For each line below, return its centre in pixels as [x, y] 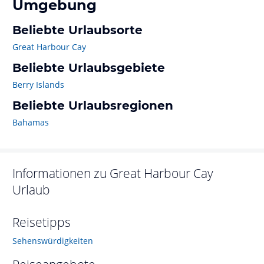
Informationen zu [61, 173]
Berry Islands [38, 85]
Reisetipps [42, 222]
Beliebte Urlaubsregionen [93, 105]
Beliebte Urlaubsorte [77, 30]
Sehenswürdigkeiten [53, 241]
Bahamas [31, 122]
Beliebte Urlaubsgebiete [89, 68]
